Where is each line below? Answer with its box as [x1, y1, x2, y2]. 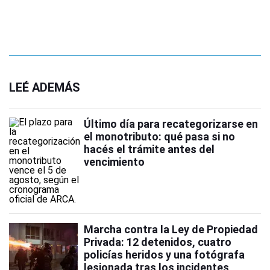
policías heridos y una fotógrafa [84, 248, 245, 262]
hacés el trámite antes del [84, 143, 215, 156]
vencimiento [84, 155, 145, 169]
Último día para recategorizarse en [84, 118, 258, 131]
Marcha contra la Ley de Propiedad [84, 223, 258, 236]
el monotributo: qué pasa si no [84, 130, 235, 143]
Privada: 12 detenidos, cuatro [84, 236, 231, 249]
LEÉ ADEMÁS [9, 80, 80, 95]
